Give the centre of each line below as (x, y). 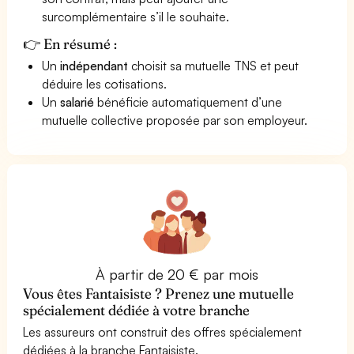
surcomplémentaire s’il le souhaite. (136, 16)
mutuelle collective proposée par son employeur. (175, 120)
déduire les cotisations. (105, 83)
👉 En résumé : (70, 43)
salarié (77, 102)
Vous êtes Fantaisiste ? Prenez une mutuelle (159, 293)
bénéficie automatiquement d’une (188, 102)
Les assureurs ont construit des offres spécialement (163, 331)
